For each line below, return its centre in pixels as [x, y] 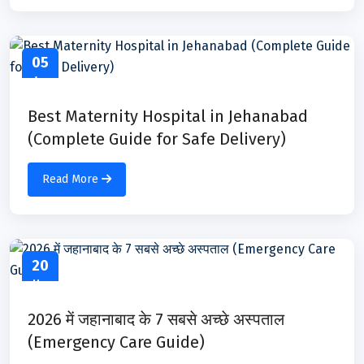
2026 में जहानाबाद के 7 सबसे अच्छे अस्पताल [156, 320]
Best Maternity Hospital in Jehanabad [168, 117]
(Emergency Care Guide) [116, 342]
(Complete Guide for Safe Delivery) [157, 139]
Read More [72, 180]
